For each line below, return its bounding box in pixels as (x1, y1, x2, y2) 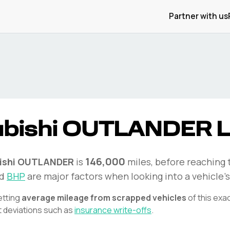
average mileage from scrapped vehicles (22, 192, 186, 203)
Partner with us (169, 11, 228, 22)
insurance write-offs (74, 204, 151, 216)
